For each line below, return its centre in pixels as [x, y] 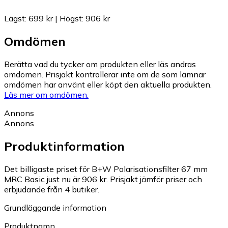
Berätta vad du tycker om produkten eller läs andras [100, 64]
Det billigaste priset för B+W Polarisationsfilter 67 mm [106, 169]
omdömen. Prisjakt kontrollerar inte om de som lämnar [105, 74]
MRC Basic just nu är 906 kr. [56, 179]
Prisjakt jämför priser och [156, 179]
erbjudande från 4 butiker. [52, 189]
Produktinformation [64, 146]
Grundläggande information [55, 207]
